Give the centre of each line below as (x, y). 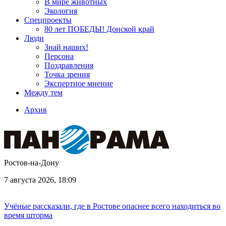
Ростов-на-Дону (32, 163)
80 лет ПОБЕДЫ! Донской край (99, 29)
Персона (59, 56)
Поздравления (69, 65)
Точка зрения (67, 74)
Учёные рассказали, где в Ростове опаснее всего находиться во (112, 206)
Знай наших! (66, 47)
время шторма (28, 215)
